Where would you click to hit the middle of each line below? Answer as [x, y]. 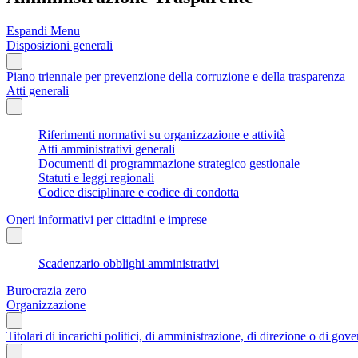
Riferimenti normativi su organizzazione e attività [162, 134]
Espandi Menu [43, 30]
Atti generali [38, 90]
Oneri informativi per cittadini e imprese [107, 219]
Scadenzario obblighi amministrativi [129, 263]
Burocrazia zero [46, 290]
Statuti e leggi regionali [96, 177]
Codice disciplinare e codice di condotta [139, 192]
